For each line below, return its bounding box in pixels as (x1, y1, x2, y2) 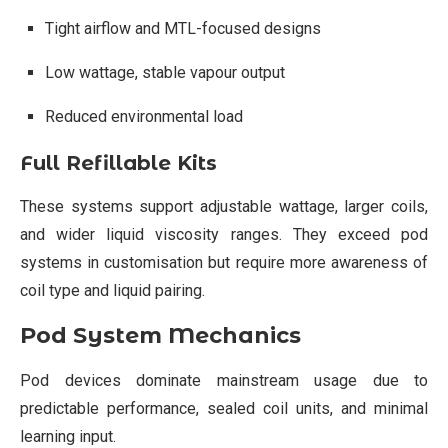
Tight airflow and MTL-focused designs (45, 18, 321, 38)
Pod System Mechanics (20, 321, 301, 349)
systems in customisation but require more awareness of (20, 252, 428, 272)
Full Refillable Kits (20, 150, 217, 175)
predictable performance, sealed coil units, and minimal (20, 398, 428, 418)
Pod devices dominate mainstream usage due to (20, 370, 428, 390)
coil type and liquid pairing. (20, 280, 205, 300)
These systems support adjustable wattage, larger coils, (20, 196, 428, 216)
